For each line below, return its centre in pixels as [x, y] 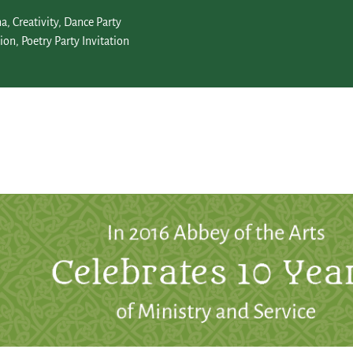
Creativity [36, 22]
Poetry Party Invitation [76, 41]
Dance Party [93, 22]
